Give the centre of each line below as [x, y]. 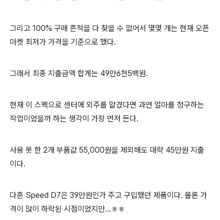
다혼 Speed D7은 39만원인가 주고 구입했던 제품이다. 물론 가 [109, 195]
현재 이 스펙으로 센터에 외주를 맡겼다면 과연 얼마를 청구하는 [107, 105]
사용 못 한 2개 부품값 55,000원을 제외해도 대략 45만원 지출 [107, 150]
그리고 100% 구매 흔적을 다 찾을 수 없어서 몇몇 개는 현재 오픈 [110, 28]
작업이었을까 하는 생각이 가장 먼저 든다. [74, 119]
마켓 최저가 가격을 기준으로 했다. [63, 42]
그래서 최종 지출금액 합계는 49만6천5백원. [79, 73]
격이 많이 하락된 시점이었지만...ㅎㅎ [67, 209]
